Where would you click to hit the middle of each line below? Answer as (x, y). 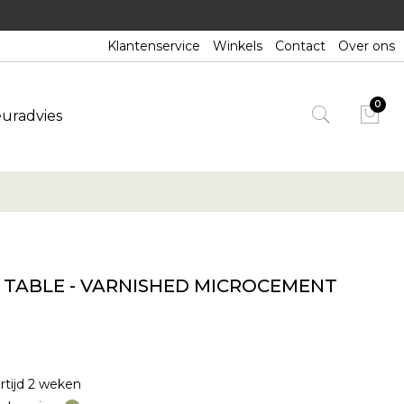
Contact (300, 46)
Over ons (367, 46)
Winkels (238, 46)
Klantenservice (154, 46)
